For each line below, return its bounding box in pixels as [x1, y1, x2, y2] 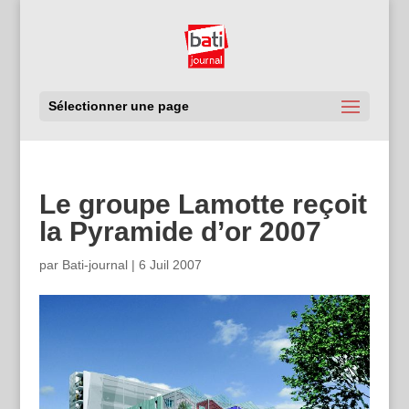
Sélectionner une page [47, 99, 189, 113]
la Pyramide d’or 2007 [38, 216, 321, 246]
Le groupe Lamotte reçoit [38, 189, 367, 219]
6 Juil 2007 [138, 257, 202, 272]
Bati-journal [61, 257, 128, 272]
